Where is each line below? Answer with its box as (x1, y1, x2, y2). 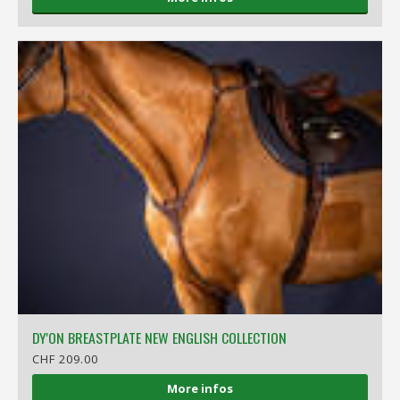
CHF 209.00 (32, 351, 99, 368)
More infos (166, 380, 233, 397)
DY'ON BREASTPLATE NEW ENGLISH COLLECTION (32, 327, 287, 349)
